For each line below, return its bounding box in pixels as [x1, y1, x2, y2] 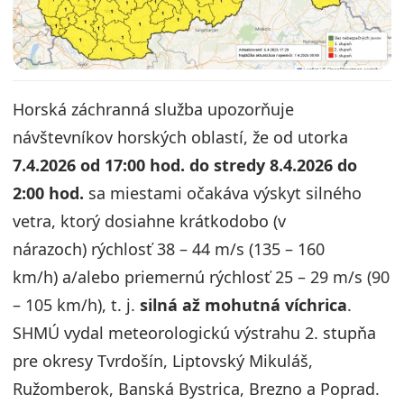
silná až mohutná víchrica [140, 294, 347, 316]
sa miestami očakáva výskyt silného [84, 182, 362, 204]
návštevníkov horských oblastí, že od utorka [13, 126, 348, 148]
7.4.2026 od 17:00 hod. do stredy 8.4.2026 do [13, 154, 357, 176]
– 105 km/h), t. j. [13, 294, 140, 316]
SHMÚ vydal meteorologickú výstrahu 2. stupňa [13, 322, 376, 344]
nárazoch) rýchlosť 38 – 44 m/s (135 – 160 [13, 238, 325, 260]
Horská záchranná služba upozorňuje [13, 98, 294, 120]
